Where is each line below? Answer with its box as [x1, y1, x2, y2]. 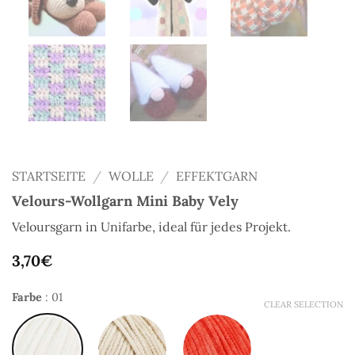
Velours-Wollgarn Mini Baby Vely [12, 192, 239, 211]
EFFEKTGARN [176, 168, 258, 185]
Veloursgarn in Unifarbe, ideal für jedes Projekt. [12, 219, 291, 235]
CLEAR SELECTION [264, 298, 343, 310]
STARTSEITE [12, 168, 86, 185]
